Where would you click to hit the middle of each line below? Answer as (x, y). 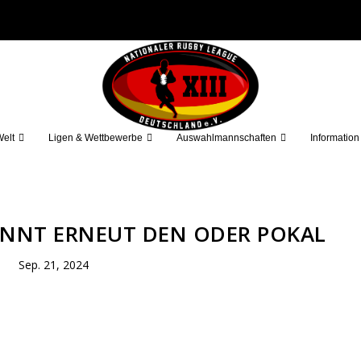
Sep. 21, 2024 (54, 264)
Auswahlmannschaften (226, 138)
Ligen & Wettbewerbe (95, 138)
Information (334, 138)
